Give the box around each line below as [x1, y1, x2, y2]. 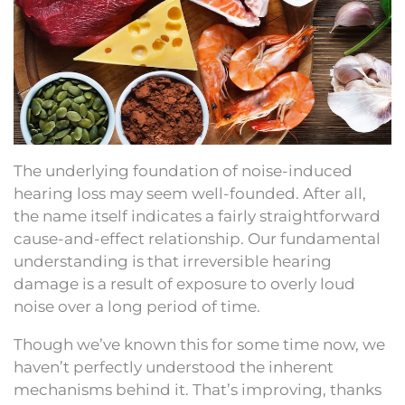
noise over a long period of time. [14, 297, 260, 316]
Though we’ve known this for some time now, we [14, 334, 385, 353]
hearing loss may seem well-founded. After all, [14, 184, 366, 202]
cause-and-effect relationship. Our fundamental [14, 229, 381, 248]
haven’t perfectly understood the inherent [14, 357, 334, 376]
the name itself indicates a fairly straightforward [14, 206, 381, 225]
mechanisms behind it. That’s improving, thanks [14, 380, 381, 399]
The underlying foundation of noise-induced [14, 161, 353, 180]
